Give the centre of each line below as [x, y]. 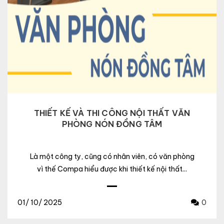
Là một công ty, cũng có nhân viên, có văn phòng [112, 157]
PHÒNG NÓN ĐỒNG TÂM [112, 124]
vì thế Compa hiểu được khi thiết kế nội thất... [112, 169]
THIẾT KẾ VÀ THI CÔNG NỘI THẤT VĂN [112, 113]
